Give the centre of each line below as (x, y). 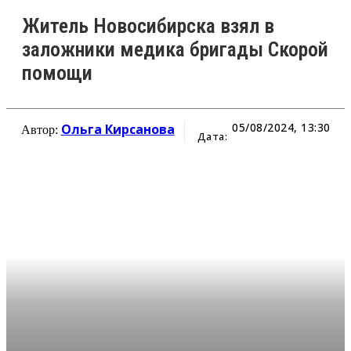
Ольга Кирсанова (118, 129)
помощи (57, 72)
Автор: (41, 129)
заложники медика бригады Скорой (175, 49)
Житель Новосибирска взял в (148, 25)
